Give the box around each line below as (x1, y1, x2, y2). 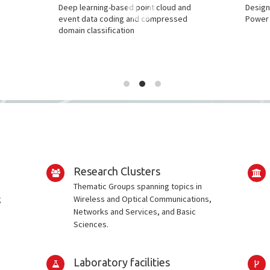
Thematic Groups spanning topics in (74, 181, 202, 192)
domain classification (58, 25, 134, 36)
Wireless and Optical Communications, (74, 193, 212, 204)
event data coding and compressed (58, 13, 187, 24)
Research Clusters (74, 165, 161, 177)
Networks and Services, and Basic (74, 206, 196, 217)
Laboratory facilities (74, 256, 171, 268)
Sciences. (74, 219, 109, 230)
